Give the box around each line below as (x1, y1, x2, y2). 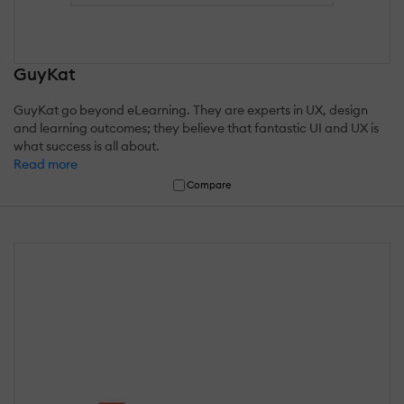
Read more (14, 155, 78, 172)
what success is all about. (14, 137, 160, 154)
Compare (187, 178, 232, 191)
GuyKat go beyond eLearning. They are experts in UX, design (14, 101, 368, 118)
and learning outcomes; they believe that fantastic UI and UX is (14, 119, 379, 136)
